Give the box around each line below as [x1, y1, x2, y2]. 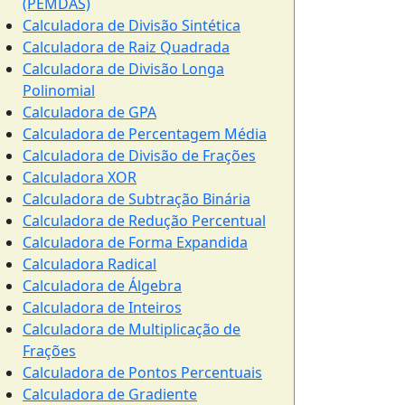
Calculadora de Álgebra [23, 276, 182, 296]
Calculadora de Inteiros [23, 297, 182, 317]
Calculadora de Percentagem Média [23, 124, 267, 144]
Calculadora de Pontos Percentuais [23, 363, 262, 382]
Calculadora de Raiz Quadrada [23, 37, 230, 57]
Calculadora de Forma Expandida [23, 232, 248, 252]
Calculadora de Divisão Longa [23, 59, 224, 79]
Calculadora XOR [23, 167, 137, 187]
